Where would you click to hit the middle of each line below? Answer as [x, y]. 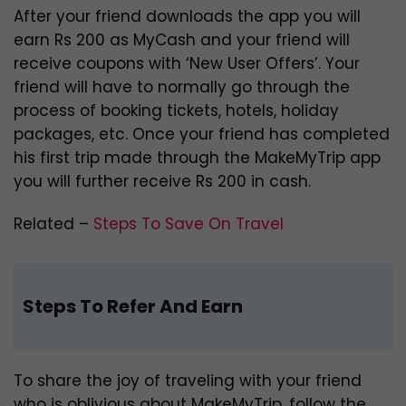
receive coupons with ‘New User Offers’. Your [187, 64]
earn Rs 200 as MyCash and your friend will [182, 40]
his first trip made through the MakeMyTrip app [197, 158]
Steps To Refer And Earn [133, 307]
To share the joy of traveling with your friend [188, 381]
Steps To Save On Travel [188, 224]
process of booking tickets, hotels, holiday [176, 111]
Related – [53, 224]
